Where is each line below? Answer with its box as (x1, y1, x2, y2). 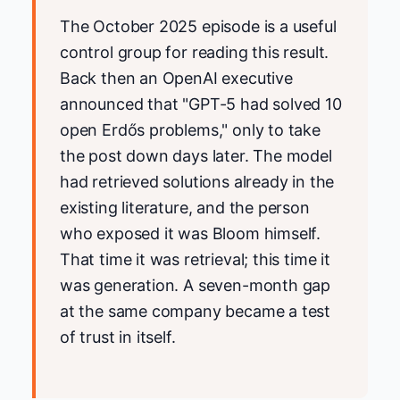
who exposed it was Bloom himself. (60, 223, 321, 243)
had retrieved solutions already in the (60, 171, 335, 191)
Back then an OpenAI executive (60, 68, 293, 87)
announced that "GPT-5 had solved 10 (60, 94, 342, 113)
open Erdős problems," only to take (60, 120, 321, 139)
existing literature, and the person (60, 197, 310, 217)
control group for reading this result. (60, 42, 329, 62)
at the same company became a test (60, 301, 331, 321)
